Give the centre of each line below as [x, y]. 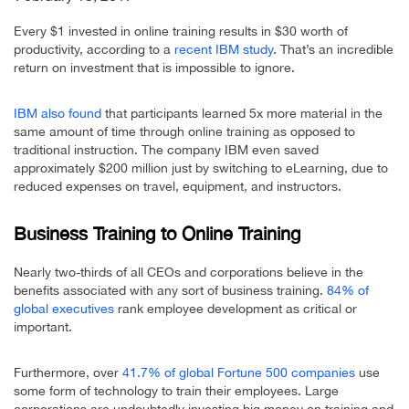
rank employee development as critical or [236, 308]
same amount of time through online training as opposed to [184, 131]
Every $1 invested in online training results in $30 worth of [181, 31]
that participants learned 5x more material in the [242, 113]
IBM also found [58, 113]
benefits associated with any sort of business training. [170, 290]
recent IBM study [224, 49]
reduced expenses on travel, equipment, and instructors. [178, 186]
